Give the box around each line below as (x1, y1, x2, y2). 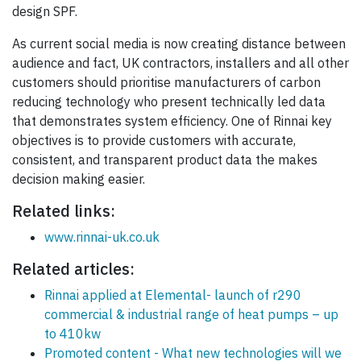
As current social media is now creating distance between (12, 35, 346, 52)
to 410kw (44, 326, 101, 342)
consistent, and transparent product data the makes (12, 151, 317, 168)
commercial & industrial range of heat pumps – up (44, 306, 338, 323)
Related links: (12, 200, 115, 222)
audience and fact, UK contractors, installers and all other (12, 55, 349, 72)
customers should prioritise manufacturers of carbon (12, 74, 321, 91)
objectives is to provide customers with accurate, (12, 132, 296, 149)
